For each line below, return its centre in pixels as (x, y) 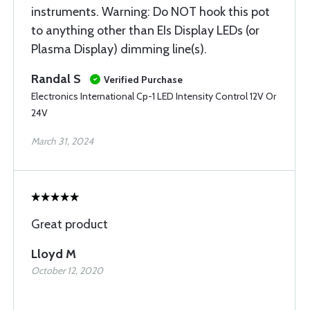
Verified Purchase (143, 80)
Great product (70, 224)
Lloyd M (54, 254)
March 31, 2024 (62, 141)
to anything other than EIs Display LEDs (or (145, 30)
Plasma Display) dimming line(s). (119, 49)
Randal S (56, 79)
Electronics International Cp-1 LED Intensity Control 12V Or (154, 96)
